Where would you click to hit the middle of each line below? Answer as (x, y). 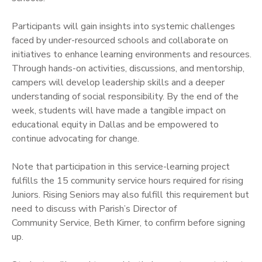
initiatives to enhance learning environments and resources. (132, 54)
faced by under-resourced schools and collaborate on (120, 40)
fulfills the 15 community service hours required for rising (127, 180)
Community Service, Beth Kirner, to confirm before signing (128, 223)
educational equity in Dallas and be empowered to (115, 124)
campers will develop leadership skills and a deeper (118, 82)
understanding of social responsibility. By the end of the (125, 96)
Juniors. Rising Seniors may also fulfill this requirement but (130, 194)
